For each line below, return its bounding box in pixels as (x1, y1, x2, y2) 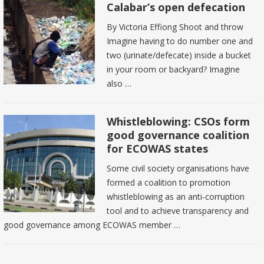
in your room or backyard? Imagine (107, 63, 240, 75)
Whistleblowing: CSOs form (107, 114, 250, 128)
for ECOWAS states (107, 141, 209, 156)
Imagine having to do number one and (107, 35, 253, 47)
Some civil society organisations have (107, 162, 250, 174)
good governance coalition (107, 127, 250, 142)
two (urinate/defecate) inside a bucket (107, 49, 252, 61)
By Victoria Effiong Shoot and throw (107, 21, 246, 32)
